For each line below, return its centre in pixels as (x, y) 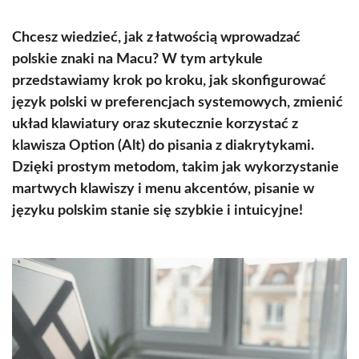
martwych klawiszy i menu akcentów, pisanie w (163, 189)
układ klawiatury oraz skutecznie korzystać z (155, 124)
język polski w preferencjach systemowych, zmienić (177, 103)
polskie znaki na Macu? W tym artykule (137, 59)
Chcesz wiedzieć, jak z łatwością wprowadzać (156, 38)
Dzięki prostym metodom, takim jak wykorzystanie (175, 167)
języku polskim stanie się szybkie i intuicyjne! (157, 211)
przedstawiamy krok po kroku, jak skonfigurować (169, 81)
